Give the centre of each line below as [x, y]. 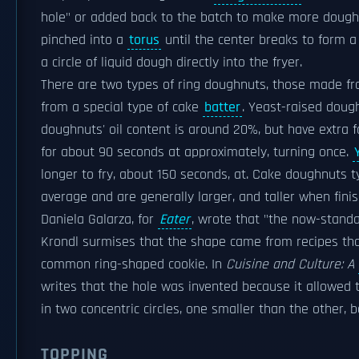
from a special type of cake [122, 107]
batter [222, 107]
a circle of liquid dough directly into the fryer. [171, 63]
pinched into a [84, 40]
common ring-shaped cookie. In [133, 264]
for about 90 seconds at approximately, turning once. [197, 152]
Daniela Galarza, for [99, 220]
